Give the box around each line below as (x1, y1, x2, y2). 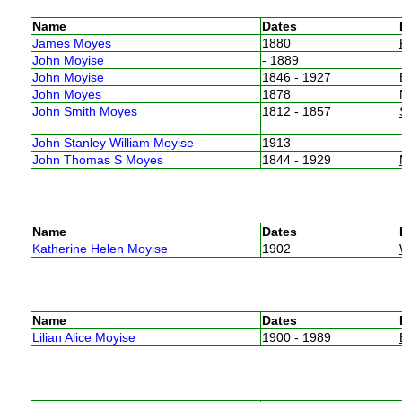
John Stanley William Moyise (31, 135, 194, 150)
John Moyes (31, 86, 101, 101)
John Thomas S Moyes (31, 152, 163, 167)
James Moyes (31, 35, 111, 50)
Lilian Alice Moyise (31, 329, 135, 345)
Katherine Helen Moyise (31, 240, 168, 256)
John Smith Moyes (31, 103, 137, 118)
